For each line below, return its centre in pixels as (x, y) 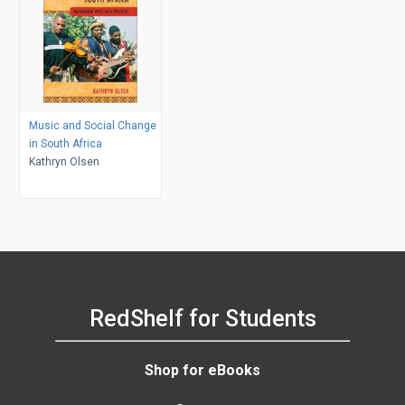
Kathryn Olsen (64, 161)
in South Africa (65, 143)
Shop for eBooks (202, 370)
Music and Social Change (92, 125)
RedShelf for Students (202, 319)
